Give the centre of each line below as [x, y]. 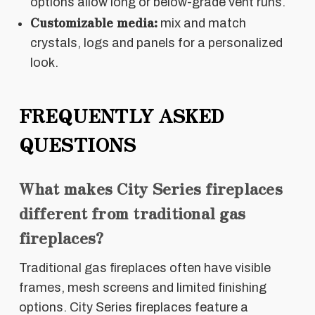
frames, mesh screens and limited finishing [142, 287]
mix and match [201, 23]
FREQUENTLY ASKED [121, 115]
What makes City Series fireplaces [150, 187]
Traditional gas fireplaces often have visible [144, 268]
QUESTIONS [77, 143]
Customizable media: [94, 21]
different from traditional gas [132, 212]
